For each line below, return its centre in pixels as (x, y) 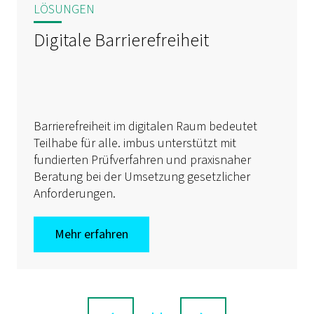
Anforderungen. (75, 194)
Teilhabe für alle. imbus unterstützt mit (135, 143)
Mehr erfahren (91, 234)
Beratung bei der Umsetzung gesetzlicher (142, 177)
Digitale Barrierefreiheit (121, 40)
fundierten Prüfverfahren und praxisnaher (142, 160)
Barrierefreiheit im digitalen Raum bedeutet (145, 127)
